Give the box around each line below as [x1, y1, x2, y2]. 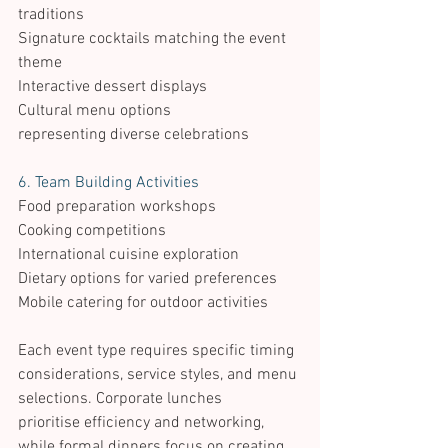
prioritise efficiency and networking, [18, 413, 268, 434]
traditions [18, 5, 88, 26]
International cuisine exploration [18, 245, 243, 266]
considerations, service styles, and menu [18, 365, 301, 386]
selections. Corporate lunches [18, 389, 226, 410]
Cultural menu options [18, 101, 175, 122]
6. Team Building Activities [18, 173, 203, 194]
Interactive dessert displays [18, 77, 211, 98]
